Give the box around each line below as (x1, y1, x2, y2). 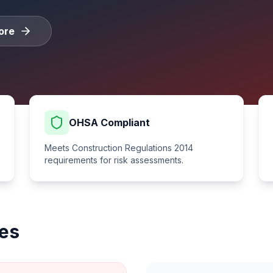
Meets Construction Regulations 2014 (44, 143, 193, 153)
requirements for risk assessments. (44, 155, 183, 165)
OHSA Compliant (69, 116, 150, 129)
